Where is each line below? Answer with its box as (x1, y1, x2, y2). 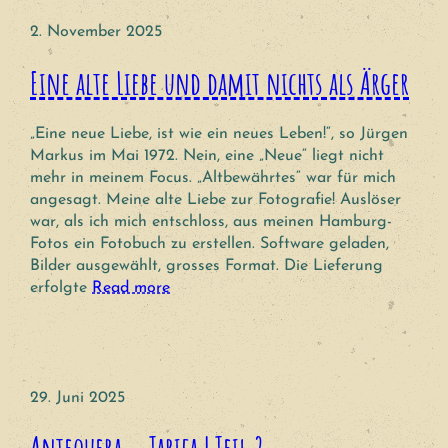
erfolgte (30, 279, 92, 296)
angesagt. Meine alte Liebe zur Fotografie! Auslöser (30, 191, 401, 208)
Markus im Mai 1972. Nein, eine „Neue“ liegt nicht (30, 147, 384, 164)
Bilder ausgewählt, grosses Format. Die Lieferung (30, 257, 383, 274)
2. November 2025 (30, 23, 162, 40)
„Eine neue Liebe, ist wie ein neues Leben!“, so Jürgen (30, 125, 408, 142)
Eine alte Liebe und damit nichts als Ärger (30, 62, 409, 103)
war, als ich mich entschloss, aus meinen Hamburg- (30, 213, 392, 230)
